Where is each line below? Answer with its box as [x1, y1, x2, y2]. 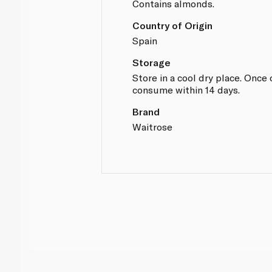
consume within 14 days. [132, 83, 240, 95]
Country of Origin [132, 19, 213, 31]
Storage [132, 56, 171, 68]
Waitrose [132, 120, 173, 132]
